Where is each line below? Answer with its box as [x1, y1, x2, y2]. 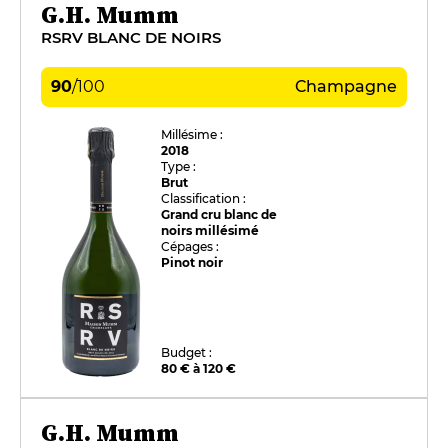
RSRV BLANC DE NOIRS [41, 27, 221, 47]
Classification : [161, 190, 247, 206]
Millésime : [161, 126, 224, 142]
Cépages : [161, 238, 220, 254]
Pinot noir [161, 254, 224, 270]
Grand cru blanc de [161, 206, 278, 222]
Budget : [161, 344, 213, 360]
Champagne [295, 76, 397, 96]
